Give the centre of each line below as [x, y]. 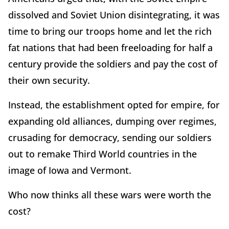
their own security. [49, 80]
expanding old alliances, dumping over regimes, [112, 121]
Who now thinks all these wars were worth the [110, 194]
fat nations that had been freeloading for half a [110, 47]
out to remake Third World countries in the [102, 154]
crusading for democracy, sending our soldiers [110, 137]
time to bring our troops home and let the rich [110, 31]
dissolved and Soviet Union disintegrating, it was [114, 15]
